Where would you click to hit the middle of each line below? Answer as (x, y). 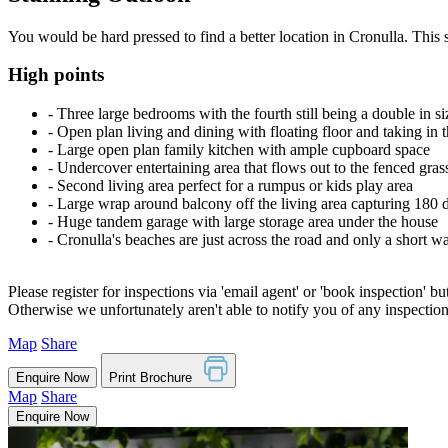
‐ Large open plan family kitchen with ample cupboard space (239, 149)
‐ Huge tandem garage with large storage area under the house (243, 221)
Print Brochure (156, 378)
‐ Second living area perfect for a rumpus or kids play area (230, 185)
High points (56, 75)
